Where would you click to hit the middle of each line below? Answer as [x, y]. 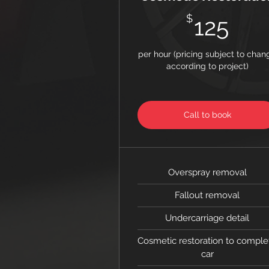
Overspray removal [207, 172]
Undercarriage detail [207, 218]
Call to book [207, 115]
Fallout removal [207, 195]
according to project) [207, 66]
